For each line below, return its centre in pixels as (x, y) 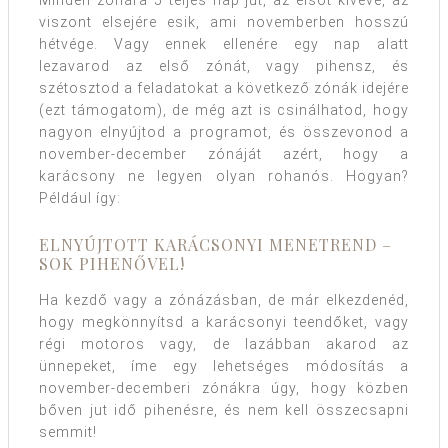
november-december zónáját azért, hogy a (224, 153)
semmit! (68, 431)
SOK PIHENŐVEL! (112, 263)
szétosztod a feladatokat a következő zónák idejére (224, 87)
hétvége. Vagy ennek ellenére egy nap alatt (224, 43)
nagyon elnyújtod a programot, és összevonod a (224, 131)
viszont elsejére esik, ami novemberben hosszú (224, 21)
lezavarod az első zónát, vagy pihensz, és (224, 65)
